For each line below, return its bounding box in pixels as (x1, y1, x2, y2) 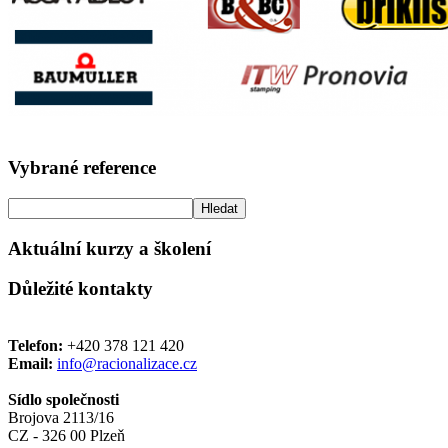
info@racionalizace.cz (57, 355, 197, 372)
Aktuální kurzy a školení (8, 237, 211, 259)
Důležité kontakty (8, 278, 153, 300)
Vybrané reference (8, 157, 156, 179)
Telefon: (8, 337, 63, 354)
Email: (8, 355, 53, 372)
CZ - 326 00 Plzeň (8, 427, 125, 444)
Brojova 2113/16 (8, 409, 114, 426)
